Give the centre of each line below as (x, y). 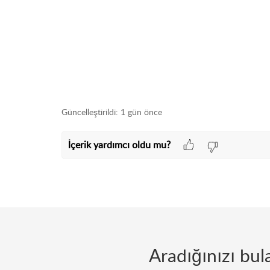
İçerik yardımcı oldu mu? (119, 144)
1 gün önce (141, 112)
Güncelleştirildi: (90, 112)
